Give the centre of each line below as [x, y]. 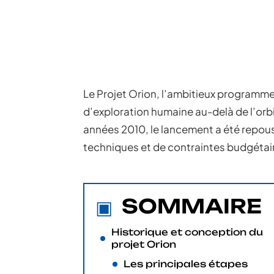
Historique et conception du [187, 232]
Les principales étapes [186, 264]
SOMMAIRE [192, 206]
